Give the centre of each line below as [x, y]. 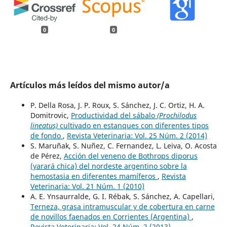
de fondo [46, 135]
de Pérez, [47, 156]
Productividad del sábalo [114, 115]
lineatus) [44, 125]
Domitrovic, [50, 115]
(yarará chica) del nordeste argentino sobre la [108, 166]
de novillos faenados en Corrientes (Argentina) [111, 216]
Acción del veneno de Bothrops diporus [130, 156]
